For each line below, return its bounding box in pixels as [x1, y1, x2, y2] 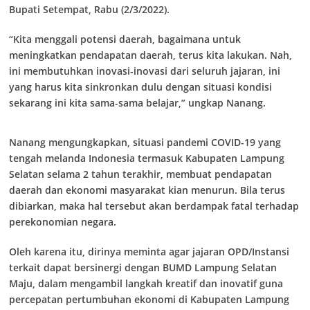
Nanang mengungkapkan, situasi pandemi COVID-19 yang [9, 136, 281, 149]
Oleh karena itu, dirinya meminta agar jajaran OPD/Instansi [9, 245, 289, 258]
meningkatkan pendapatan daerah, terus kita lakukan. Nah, [9, 48, 292, 62]
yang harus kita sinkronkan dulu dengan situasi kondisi [9, 80, 272, 93]
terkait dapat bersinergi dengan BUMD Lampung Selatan [9, 261, 277, 274]
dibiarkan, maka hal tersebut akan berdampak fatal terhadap [9, 199, 299, 212]
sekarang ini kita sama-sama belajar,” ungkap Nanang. [9, 96, 266, 109]
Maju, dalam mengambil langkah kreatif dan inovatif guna [9, 277, 283, 290]
